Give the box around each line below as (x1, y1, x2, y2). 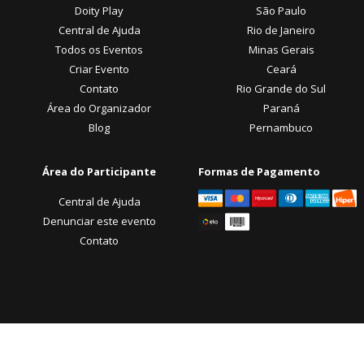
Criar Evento (69, 61, 129, 76)
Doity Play (75, 2, 123, 18)
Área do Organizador (47, 100, 151, 115)
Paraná (262, 100, 300, 115)
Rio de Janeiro (247, 22, 315, 37)
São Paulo (256, 2, 306, 18)
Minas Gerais (248, 41, 314, 57)
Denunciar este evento (42, 213, 156, 228)
